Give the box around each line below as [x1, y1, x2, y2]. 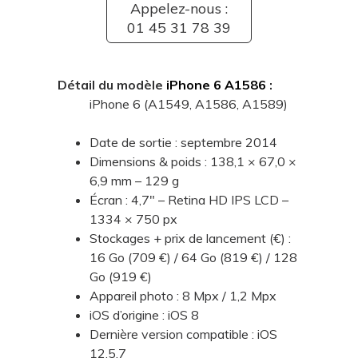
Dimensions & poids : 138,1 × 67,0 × [89, 153, 296, 169]
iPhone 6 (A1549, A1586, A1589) [89, 95, 288, 112]
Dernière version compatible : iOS [89, 325, 277, 342]
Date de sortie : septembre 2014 [89, 133, 277, 150]
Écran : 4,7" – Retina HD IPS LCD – [89, 191, 288, 208]
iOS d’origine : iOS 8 [89, 306, 199, 323]
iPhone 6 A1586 [165, 76, 266, 93]
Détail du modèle [57, 76, 166, 93]
